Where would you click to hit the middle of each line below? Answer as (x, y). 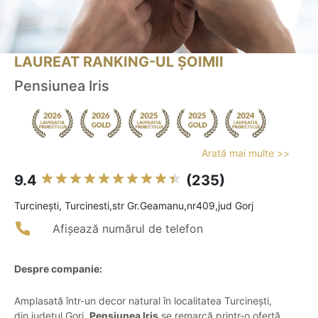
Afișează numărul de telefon (128, 229)
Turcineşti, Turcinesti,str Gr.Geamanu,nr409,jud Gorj (134, 206)
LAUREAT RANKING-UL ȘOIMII (119, 62)
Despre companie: (58, 269)
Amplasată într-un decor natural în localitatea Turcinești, (143, 301)
